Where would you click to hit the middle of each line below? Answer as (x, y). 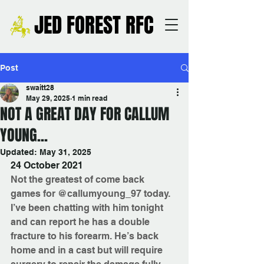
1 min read (90, 98)
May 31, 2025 (65, 152)
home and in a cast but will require (88, 250)
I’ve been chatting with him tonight (88, 208)
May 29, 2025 (48, 98)
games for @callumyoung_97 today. (90, 194)
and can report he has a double (81, 222)
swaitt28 (40, 88)
